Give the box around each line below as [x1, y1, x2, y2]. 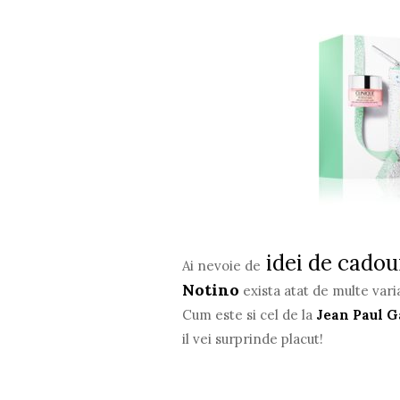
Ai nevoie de [182, 256, 262, 274]
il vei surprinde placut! [182, 329, 324, 347]
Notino [182, 279, 240, 300]
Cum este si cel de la [182, 305, 317, 323]
